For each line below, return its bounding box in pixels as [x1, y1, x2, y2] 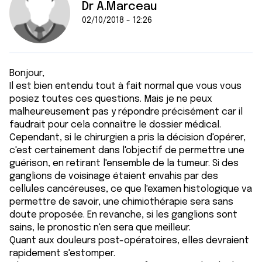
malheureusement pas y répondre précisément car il [9, 107, 243, 117]
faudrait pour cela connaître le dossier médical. [9, 120, 221, 130]
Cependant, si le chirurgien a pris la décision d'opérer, [9, 133, 246, 143]
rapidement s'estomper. [9, 249, 115, 258]
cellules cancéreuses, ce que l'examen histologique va [9, 184, 252, 194]
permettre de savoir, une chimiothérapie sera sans [9, 197, 233, 207]
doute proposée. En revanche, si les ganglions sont [9, 210, 237, 220]
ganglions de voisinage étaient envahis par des [9, 171, 218, 181]
